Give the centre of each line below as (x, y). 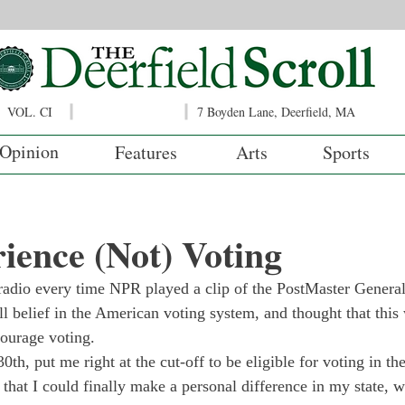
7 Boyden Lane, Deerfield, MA (276, 112)
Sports (346, 152)
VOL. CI (30, 112)
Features (146, 152)
